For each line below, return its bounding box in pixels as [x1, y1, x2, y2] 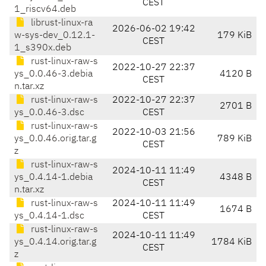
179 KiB [217, 31, 252, 41]
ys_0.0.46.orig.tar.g [14, 134, 96, 144]
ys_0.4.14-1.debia [14, 173, 93, 183]
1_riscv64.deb [14, 5, 76, 15]
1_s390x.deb [14, 43, 71, 53]
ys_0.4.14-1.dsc [14, 211, 84, 221]
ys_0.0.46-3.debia [14, 69, 93, 80]
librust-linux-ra [28, 18, 93, 28]
